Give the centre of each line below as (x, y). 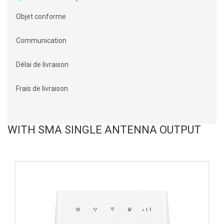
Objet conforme (41, 17)
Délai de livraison (42, 65)
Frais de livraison (42, 89)
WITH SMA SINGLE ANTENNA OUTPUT (104, 130)
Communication (41, 41)
